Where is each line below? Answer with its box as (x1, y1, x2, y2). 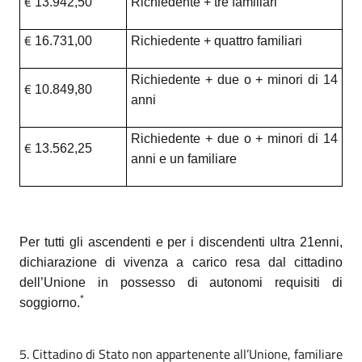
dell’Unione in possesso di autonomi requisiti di (19, 275, 343, 289)
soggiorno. (19, 295, 80, 309)
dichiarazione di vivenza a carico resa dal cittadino (19, 255, 343, 269)
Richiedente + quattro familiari (130, 33, 302, 48)
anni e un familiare (130, 151, 237, 166)
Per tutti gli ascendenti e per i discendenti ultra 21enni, (19, 234, 343, 249)
